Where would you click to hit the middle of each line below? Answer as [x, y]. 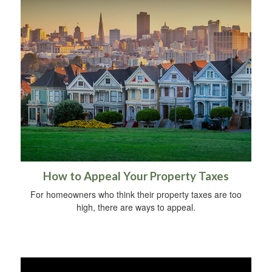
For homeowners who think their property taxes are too [136, 195]
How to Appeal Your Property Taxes [136, 176]
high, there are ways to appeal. [136, 207]
